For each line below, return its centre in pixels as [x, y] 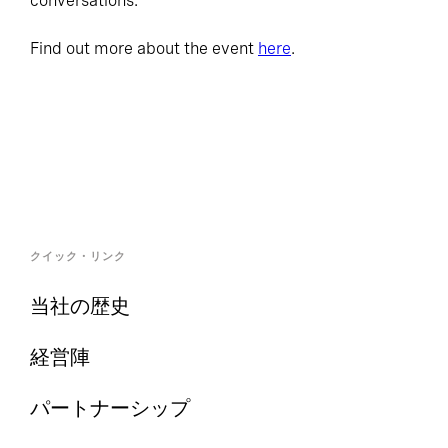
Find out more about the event [144, 48]
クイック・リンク [78, 256]
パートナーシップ [110, 408]
